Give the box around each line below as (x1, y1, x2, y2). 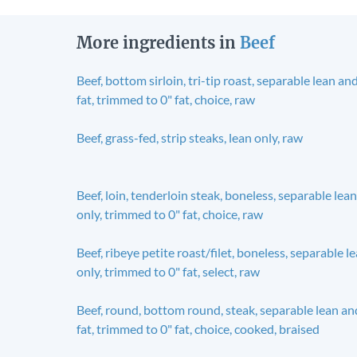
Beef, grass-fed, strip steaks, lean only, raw (76, 129, 303, 145)
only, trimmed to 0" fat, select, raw (76, 263, 260, 279)
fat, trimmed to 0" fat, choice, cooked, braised (76, 320, 320, 336)
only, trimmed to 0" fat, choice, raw (76, 206, 263, 222)
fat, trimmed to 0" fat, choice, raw (76, 91, 255, 107)
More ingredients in (76, 32, 240, 53)
